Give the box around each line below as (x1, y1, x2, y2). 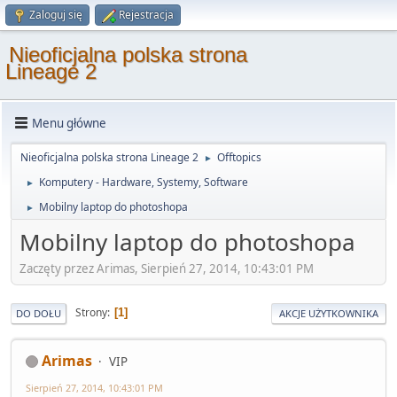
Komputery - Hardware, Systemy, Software (39, 175, 248, 190)
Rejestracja (119, 7, 174, 22)
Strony (75, 305, 107, 321)
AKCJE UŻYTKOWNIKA (279, 306, 378, 320)
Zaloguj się (29, 7, 82, 22)
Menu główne (32, 114, 106, 131)
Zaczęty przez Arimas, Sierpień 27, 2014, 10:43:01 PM (19, 260, 314, 276)
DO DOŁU (16, 306, 61, 320)
